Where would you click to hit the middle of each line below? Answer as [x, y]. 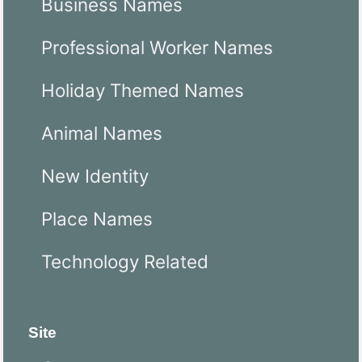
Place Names [97, 219]
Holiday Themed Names [143, 90]
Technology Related [125, 262]
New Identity [95, 176]
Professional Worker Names [157, 48]
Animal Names [102, 133]
